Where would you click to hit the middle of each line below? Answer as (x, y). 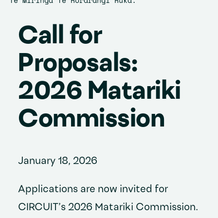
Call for (60, 37)
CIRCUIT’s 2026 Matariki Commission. (108, 208)
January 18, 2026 (58, 162)
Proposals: (78, 64)
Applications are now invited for (93, 190)
